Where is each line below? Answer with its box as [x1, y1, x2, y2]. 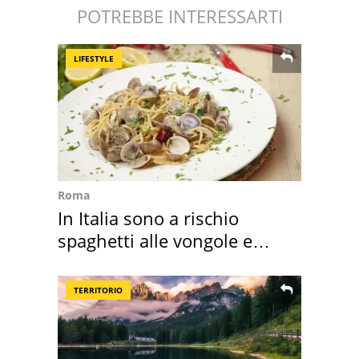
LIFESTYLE [74, 53, 114, 65]
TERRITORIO [74, 284, 123, 296]
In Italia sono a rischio [58, 206, 239, 231]
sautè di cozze [58, 251, 172, 276]
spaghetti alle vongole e [58, 228, 252, 253]
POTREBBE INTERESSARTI [76, 4, 283, 29]
